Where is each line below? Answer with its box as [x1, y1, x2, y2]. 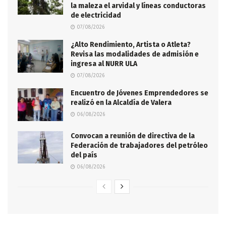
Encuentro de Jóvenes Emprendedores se [71, 89, 208, 98]
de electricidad [71, 11, 121, 20]
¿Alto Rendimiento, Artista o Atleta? [71, 40, 191, 49]
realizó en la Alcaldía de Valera [71, 98, 172, 107]
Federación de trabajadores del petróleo [71, 141, 208, 150]
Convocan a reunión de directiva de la [71, 131, 195, 140]
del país [71, 150, 97, 159]
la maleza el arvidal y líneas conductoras [71, 2, 206, 11]
